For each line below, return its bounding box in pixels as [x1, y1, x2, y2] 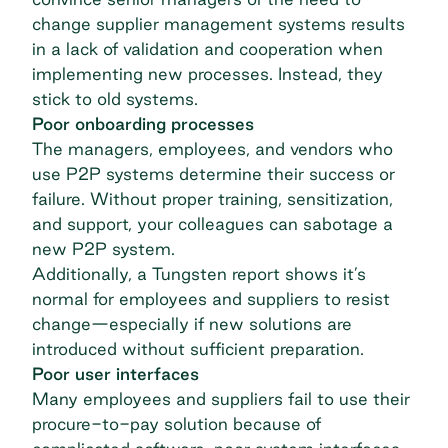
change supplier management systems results [32, 13, 405, 33]
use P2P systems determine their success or [32, 163, 395, 183]
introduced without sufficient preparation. [32, 338, 364, 358]
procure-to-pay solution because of [32, 413, 321, 433]
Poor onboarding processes [32, 113, 254, 133]
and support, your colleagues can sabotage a [32, 213, 393, 233]
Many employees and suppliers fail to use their [32, 388, 410, 408]
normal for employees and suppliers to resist [32, 288, 390, 308]
